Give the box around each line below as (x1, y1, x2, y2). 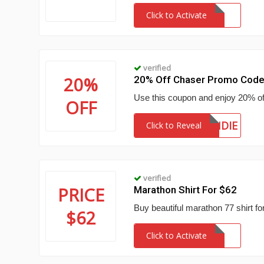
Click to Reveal (146, 120, 202, 131)
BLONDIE (192, 118, 238, 133)
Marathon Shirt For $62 (134, 184, 237, 196)
